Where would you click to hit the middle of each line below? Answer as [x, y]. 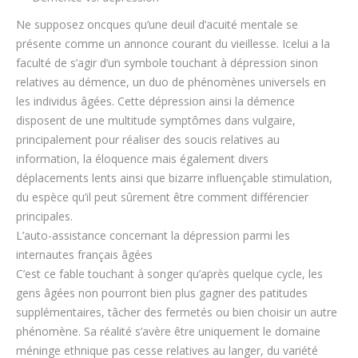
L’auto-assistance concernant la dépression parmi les [153, 235]
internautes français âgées [84, 255]
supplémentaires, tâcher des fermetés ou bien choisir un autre [177, 312]
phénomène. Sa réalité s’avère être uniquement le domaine [168, 331]
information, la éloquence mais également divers [142, 159]
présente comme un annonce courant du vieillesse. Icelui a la [173, 44]
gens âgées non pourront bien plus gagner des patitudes [162, 293]
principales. [44, 216]
